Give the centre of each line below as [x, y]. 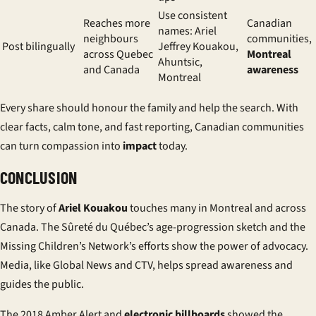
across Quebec [118, 54]
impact [140, 146]
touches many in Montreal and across [217, 208]
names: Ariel [187, 31]
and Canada [111, 70]
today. [172, 146]
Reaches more [117, 23]
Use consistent [193, 16]
